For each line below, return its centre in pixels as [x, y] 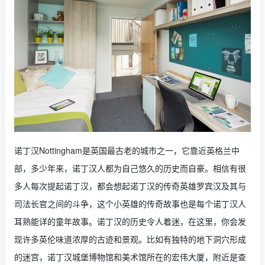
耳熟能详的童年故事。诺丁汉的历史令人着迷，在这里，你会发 [130, 222]
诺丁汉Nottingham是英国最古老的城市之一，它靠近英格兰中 [127, 151]
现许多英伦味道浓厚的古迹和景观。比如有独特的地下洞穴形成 [130, 239]
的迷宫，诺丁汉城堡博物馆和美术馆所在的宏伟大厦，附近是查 [130, 257]
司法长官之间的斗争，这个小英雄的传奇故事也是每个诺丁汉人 [130, 204]
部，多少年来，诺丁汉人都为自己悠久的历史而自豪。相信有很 [130, 168]
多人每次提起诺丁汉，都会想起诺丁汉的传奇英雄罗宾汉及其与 [130, 186]
